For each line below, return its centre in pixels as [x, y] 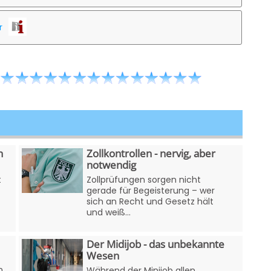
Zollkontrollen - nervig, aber [151, 153]
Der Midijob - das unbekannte [156, 244]
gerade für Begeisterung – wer [151, 190]
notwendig [112, 165]
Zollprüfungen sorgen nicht [144, 179]
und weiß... [109, 212]
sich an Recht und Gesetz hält [150, 201]
